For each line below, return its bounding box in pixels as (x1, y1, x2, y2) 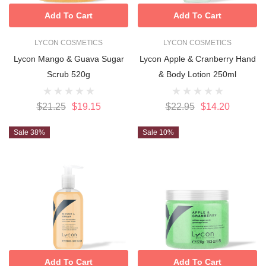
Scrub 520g (47, 69, 90, 79)
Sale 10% (142, 128, 174, 137)
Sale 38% (14, 128, 45, 137)
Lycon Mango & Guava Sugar (13, 53, 124, 64)
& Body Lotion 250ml (159, 69, 236, 79)
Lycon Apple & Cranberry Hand (139, 53, 256, 64)
